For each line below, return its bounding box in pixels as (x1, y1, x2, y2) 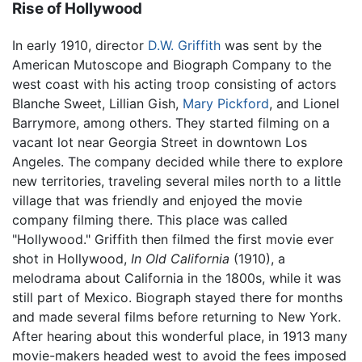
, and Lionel (269, 95, 339, 112)
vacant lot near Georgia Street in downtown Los (12, 134, 307, 151)
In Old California (131, 250, 229, 267)
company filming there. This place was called (12, 212, 288, 229)
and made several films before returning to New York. (12, 309, 341, 326)
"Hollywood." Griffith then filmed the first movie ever (12, 231, 334, 248)
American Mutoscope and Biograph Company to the (12, 57, 331, 74)
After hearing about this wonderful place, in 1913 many (12, 328, 347, 345)
